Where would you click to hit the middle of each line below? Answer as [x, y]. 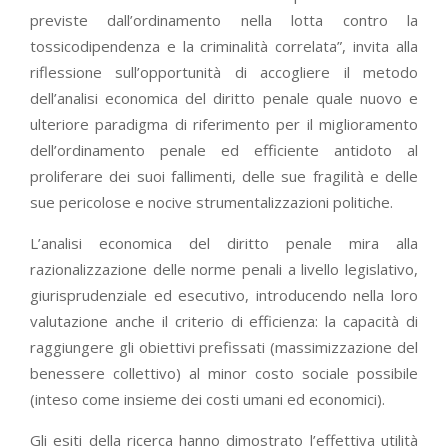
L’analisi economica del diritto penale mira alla [224, 242]
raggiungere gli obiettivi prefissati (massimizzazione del [224, 346]
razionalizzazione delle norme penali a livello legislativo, [224, 268]
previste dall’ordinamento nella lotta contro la [224, 19]
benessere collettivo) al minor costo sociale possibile [224, 372]
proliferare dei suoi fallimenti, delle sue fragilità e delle [224, 175]
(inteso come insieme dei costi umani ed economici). [207, 398]
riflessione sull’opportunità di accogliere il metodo [224, 71]
